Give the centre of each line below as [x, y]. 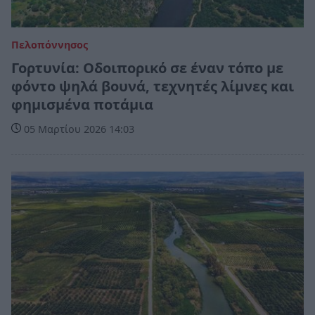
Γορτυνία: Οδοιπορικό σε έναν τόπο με [147, 68]
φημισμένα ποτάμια [82, 105]
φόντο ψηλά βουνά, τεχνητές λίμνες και [153, 86]
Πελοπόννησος [50, 45]
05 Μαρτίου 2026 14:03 [78, 129]
